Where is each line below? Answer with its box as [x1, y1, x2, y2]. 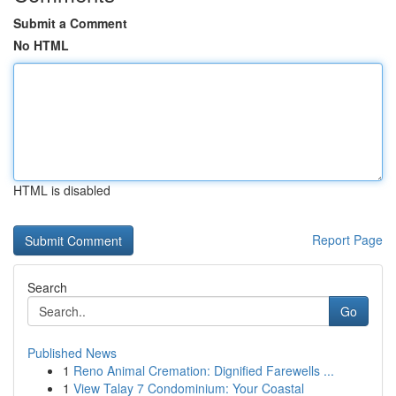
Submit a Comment [13, 14, 127, 32]
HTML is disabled [13, 181, 110, 199]
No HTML [13, 36, 69, 54]
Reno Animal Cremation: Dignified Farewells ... [73, 362, 334, 379]
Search [27, 278, 67, 296]
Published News [27, 344, 117, 362]
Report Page [312, 231, 383, 248]
